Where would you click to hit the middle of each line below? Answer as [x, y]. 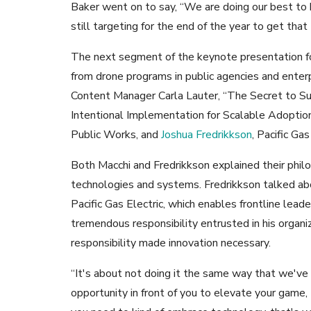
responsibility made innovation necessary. [171, 243]
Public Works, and [116, 135]
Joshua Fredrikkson [207, 135]
